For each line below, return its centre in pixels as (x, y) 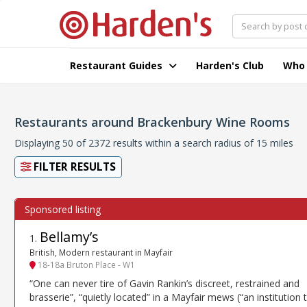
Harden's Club (230, 65)
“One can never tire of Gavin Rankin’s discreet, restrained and (164, 283)
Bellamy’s (69, 237)
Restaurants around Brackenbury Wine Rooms (152, 122)
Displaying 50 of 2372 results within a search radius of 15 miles (154, 143)
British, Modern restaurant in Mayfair (101, 253)
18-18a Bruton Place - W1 (85, 265)
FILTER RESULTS (73, 167)
